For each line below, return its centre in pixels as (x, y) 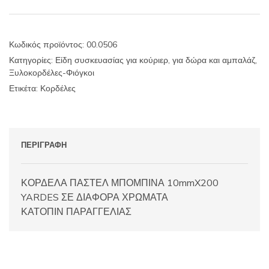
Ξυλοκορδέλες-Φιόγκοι (52, 73)
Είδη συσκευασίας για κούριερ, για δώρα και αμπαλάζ (155, 60)
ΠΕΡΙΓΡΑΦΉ (44, 145)
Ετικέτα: (25, 88)
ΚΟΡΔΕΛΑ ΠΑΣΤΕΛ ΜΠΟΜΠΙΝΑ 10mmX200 (120, 183)
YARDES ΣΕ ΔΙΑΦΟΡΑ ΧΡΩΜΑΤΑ (95, 197)
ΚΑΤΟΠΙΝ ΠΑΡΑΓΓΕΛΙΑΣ (76, 212)
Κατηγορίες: (32, 60)
